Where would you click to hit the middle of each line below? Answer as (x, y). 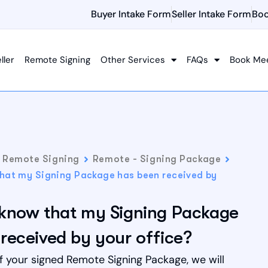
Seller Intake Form (211, 14)
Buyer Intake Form (131, 14)
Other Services (133, 60)
